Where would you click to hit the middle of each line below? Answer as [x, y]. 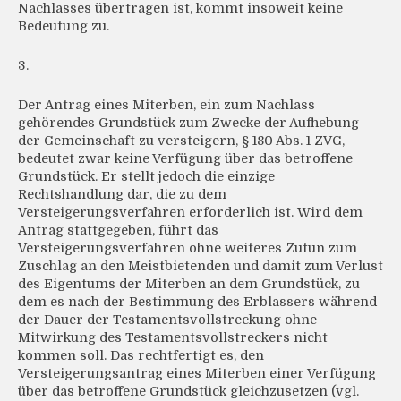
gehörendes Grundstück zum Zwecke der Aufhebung [188, 123]
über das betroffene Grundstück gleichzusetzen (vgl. [188, 392]
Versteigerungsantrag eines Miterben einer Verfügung [197, 374]
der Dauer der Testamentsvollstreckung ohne [167, 320]
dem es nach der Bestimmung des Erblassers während [197, 302]
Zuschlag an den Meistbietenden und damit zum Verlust [200, 266]
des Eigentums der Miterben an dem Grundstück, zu [189, 284]
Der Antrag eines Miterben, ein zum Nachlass [166, 105]
